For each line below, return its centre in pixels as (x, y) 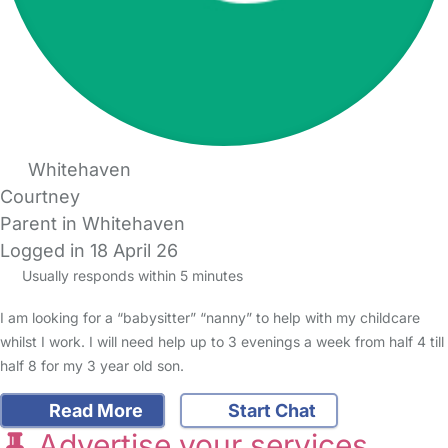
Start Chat (270, 411)
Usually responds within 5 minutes (130, 276)
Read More (93, 411)
